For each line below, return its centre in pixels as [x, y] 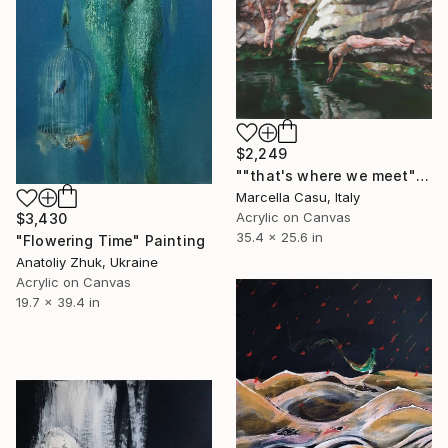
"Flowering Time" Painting [110, 241]
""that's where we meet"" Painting [422, 175]
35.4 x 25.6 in [279, 236]
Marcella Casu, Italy [298, 196]
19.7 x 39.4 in [58, 302]
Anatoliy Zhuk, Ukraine [87, 262]
